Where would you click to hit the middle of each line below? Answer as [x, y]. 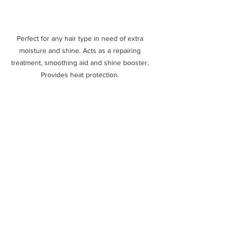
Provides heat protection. [81, 74]
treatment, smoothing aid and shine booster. [81, 62]
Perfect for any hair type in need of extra [81, 38]
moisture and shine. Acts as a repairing [81, 50]
